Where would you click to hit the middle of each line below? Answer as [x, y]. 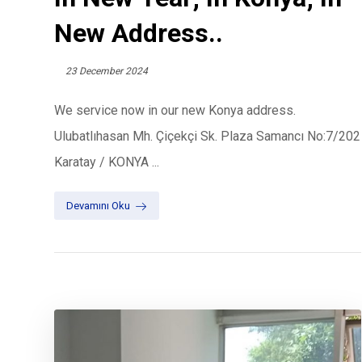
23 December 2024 [107, 72]
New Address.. [139, 34]
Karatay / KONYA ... [107, 162]
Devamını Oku [99, 205]
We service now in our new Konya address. [175, 111]
